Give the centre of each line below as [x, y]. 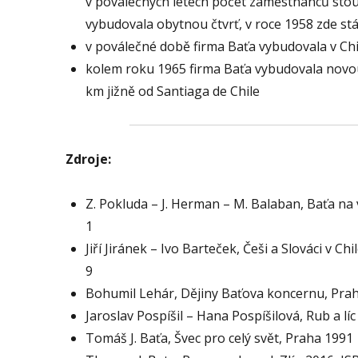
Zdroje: [88, 159]
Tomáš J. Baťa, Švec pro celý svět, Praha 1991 [219, 338]
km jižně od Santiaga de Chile [173, 91]
